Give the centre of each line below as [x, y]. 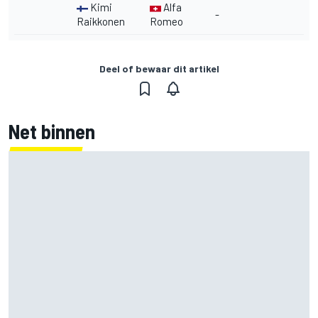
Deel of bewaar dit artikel [159, 69]
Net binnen [52, 132]
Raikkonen [101, 22]
